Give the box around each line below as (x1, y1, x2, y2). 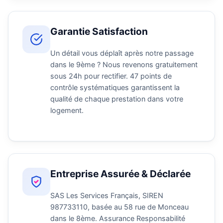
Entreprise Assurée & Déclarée (50, 167, 191, 180)
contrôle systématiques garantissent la (50, 83, 180, 92)
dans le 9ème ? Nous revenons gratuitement (50, 60, 198, 69)
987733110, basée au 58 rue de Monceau (50, 202, 189, 211)
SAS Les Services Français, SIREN (50, 191, 163, 200)
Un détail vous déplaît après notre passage (50, 48, 194, 57)
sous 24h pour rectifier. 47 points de (50, 71, 172, 80)
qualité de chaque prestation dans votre (50, 94, 183, 103)
